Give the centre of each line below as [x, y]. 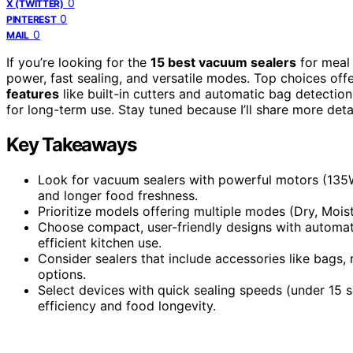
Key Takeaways [71, 144]
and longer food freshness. [118, 195]
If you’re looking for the [78, 62]
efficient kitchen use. [100, 242]
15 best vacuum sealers [223, 62]
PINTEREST [32, 19]
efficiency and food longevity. [127, 305]
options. [62, 274]
